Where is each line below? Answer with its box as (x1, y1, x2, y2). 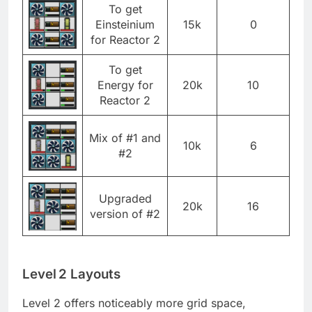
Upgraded (98, 192, 152, 206)
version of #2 (90, 207, 160, 221)
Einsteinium (95, 17, 155, 32)
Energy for (97, 78, 153, 93)
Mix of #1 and (89, 131, 161, 146)
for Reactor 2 (90, 33, 160, 47)
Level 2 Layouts (22, 266, 120, 283)
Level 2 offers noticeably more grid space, (22, 295, 246, 310)
